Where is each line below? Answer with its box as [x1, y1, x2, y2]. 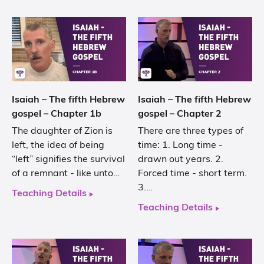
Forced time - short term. [138, 169, 247, 179]
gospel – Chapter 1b [12, 109, 101, 119]
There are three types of [138, 126, 243, 136]
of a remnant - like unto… [12, 169, 120, 179]
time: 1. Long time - [138, 140, 223, 150]
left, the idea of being [12, 140, 104, 150]
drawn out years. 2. [138, 154, 223, 164]
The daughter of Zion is [12, 126, 113, 136]
